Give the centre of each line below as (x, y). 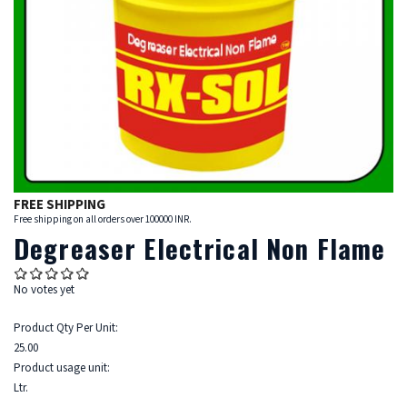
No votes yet (44, 290)
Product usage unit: (63, 368)
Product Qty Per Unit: (67, 328)
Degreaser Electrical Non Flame (200, 248)
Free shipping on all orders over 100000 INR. (103, 220)
